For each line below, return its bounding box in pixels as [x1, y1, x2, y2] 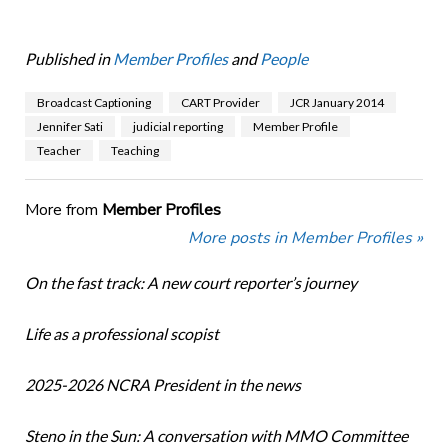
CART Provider [180, 95, 260, 111]
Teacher [36, 143, 81, 159]
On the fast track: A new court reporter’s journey [24, 273, 357, 293]
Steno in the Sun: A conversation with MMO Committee [24, 426, 408, 446]
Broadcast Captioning [36, 95, 151, 111]
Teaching [110, 143, 159, 159]
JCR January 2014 [289, 95, 384, 111]
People [259, 49, 308, 69]
